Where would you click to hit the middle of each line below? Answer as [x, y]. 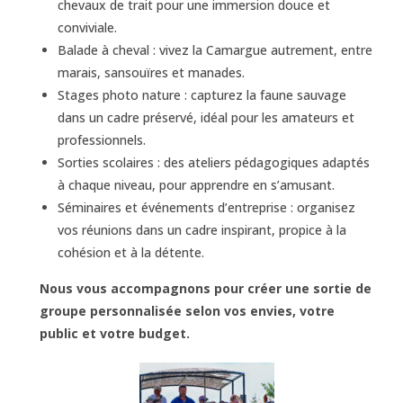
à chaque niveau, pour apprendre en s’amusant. [197, 185]
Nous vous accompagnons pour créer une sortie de [206, 288]
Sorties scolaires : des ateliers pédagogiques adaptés [214, 162]
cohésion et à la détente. [131, 252]
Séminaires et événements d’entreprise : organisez [207, 207]
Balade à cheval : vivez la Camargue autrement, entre [215, 50]
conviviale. [88, 27]
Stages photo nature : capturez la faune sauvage [202, 95]
